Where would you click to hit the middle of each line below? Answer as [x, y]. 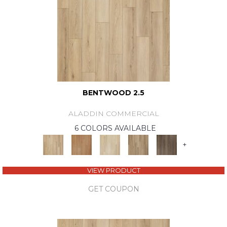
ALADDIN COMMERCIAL [113, 114]
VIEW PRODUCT [113, 171]
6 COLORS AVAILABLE [115, 128]
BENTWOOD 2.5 [113, 93]
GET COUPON [113, 189]
